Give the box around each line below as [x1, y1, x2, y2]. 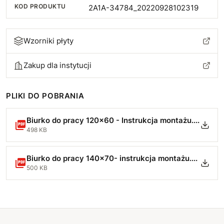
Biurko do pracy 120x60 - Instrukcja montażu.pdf [193, 115, 199, 125]
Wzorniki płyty [23, 36, 73, 45]
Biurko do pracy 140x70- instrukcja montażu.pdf [191, 153, 197, 163]
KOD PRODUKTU [14, 2, 66, 10]
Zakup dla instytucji [23, 60, 91, 70]
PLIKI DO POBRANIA [6, 91, 84, 100]
